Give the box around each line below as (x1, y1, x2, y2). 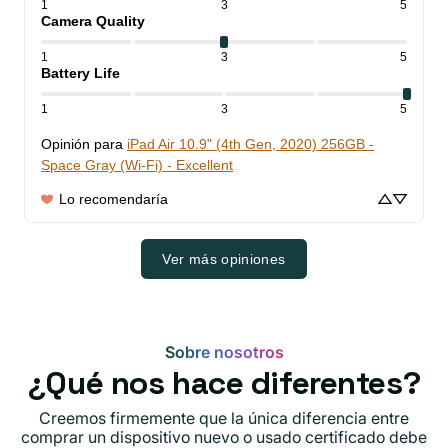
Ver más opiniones (162, 251, 286, 268)
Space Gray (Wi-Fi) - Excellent (41, 157, 233, 174)
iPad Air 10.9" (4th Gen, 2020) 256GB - (127, 136, 374, 153)
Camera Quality (41, 13, 145, 30)
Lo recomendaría (59, 191, 168, 208)
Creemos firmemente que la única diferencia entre (39, 408, 409, 429)
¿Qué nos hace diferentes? (27, 363, 421, 404)
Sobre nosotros (164, 342, 284, 363)
